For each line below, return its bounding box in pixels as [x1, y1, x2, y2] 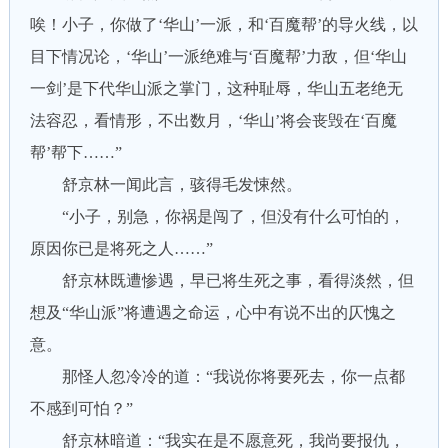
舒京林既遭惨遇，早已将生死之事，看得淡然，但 [29, 272, 414, 289]
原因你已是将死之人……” [29, 240, 213, 257]
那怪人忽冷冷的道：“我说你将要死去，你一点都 [29, 368, 405, 385]
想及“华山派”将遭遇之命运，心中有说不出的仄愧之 [29, 304, 396, 321]
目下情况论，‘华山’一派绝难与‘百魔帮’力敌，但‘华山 [29, 48, 407, 65]
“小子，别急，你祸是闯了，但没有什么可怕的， [29, 208, 405, 225]
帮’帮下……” [29, 144, 122, 161]
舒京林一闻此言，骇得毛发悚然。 [29, 176, 302, 193]
